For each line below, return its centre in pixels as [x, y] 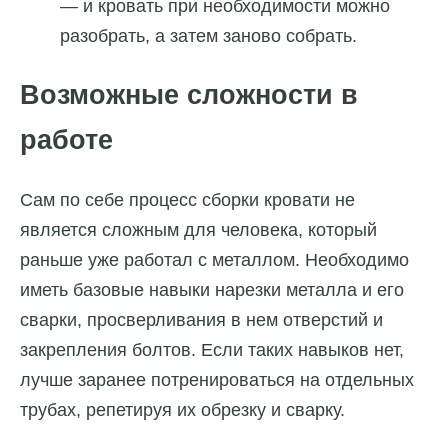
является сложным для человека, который [198, 230]
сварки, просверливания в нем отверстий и [201, 320]
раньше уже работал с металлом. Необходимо [214, 260]
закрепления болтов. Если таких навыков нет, [212, 350]
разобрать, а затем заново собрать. [208, 35]
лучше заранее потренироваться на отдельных [217, 380]
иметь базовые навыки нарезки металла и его [212, 290]
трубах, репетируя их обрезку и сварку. [182, 410]
